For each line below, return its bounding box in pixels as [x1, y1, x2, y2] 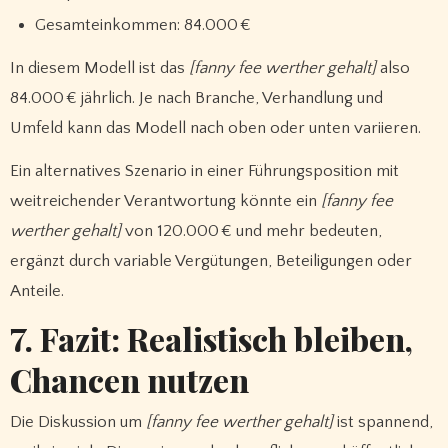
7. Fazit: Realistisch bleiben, [9, 317, 413, 361]
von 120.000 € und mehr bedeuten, [120, 221, 382, 240]
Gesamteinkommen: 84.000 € [35, 16, 252, 35]
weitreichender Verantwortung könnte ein [9, 191, 321, 210]
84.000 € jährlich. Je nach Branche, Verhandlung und [9, 88, 383, 107]
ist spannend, [332, 412, 433, 431]
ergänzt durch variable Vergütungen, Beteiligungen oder [9, 251, 412, 270]
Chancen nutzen [9, 358, 249, 402]
